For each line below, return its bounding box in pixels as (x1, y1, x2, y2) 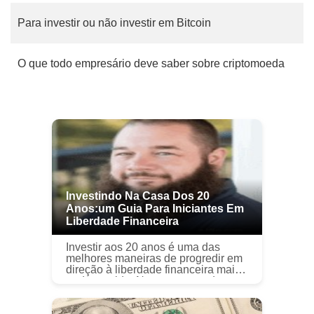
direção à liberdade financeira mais (66, 264, 240, 275)
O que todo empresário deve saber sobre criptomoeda (18, 57, 285, 69)
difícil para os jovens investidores (66, 286, 231, 298)
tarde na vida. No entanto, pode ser (66, 275, 240, 287)
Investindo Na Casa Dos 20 (66, 190, 210, 202)
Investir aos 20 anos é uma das (66, 241, 220, 253)
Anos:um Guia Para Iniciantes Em (66, 203, 244, 214)
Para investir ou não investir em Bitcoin (18, 17, 211, 29)
